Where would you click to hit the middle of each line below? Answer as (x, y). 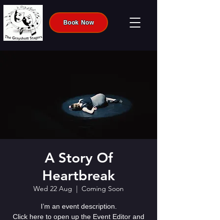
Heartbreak (79, 175)
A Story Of (79, 158)
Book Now (79, 23)
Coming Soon (103, 189)
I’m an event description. (79, 206)
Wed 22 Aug (53, 189)
